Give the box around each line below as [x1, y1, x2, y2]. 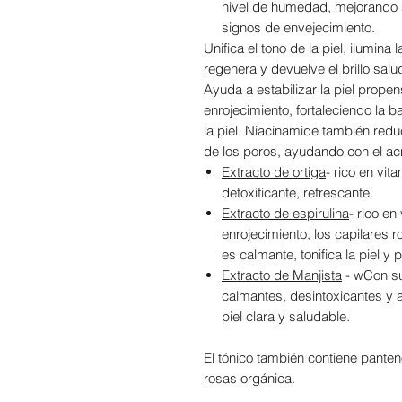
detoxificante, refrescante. [222, 184, 373, 202]
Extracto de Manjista [222, 267, 342, 284]
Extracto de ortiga [222, 163, 326, 181]
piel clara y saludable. [222, 308, 350, 326]
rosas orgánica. [204, 370, 295, 388]
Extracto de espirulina [222, 205, 349, 223]
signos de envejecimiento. [222, 19, 375, 37]
